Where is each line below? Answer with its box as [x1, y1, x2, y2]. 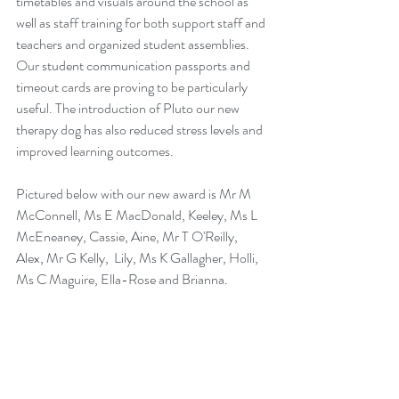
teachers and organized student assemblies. [16, 34, 252, 54]
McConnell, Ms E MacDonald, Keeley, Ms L [16, 205, 260, 225]
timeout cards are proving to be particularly [16, 77, 250, 97]
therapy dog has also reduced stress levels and [16, 119, 265, 140]
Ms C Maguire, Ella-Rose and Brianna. [16, 269, 228, 289]
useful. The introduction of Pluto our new [16, 98, 242, 118]
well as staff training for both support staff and [16, 12, 268, 33]
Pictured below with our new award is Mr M [16, 183, 254, 204]
